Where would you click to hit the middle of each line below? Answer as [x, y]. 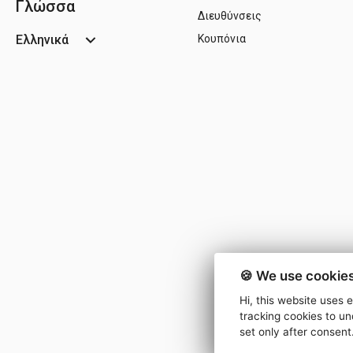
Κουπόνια [222, 38]
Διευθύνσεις [230, 15]
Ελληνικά [42, 39]
